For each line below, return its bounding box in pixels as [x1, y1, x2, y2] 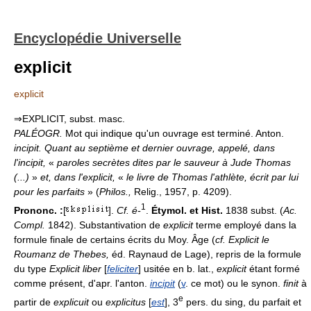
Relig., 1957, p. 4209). [131, 186, 232, 197]
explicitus [106, 296, 146, 308]
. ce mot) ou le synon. [185, 277, 283, 289]
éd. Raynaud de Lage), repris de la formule [109, 248, 301, 260]
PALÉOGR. [14, 128, 65, 139]
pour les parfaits [14, 186, 85, 197]
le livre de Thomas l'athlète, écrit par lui [126, 171, 299, 183]
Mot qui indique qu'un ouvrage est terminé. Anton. [65, 128, 284, 139]
